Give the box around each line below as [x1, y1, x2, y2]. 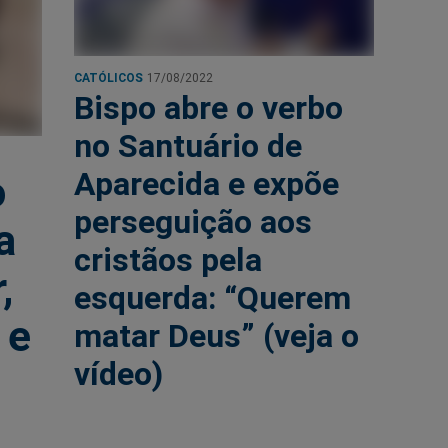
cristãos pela [74, 240, 262, 280]
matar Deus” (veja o [74, 316, 359, 356]
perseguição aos [74, 202, 312, 242]
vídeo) [74, 354, 163, 394]
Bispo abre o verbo [74, 88, 343, 128]
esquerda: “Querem [74, 278, 351, 318]
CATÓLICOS [74, 70, 143, 86]
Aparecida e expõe [74, 164, 339, 204]
